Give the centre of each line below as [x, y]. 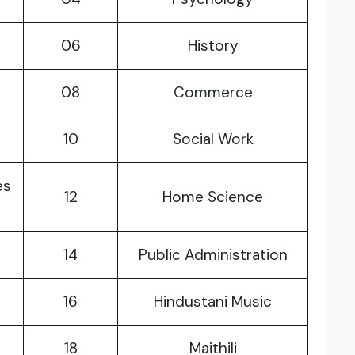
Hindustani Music [213, 302]
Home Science [213, 197]
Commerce [213, 93]
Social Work [213, 139]
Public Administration [213, 255]
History [213, 46]
